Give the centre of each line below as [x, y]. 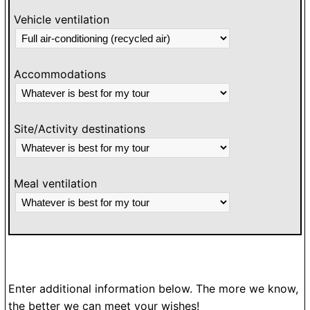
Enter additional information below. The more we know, [153, 288]
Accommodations [60, 74]
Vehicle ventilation [62, 19]
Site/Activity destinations [80, 128]
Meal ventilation [55, 183]
